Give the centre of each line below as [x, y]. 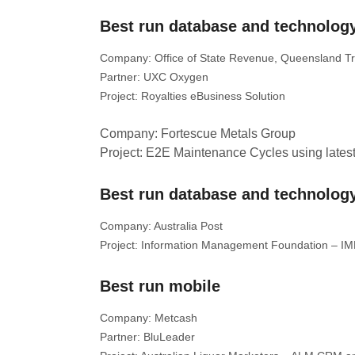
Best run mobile [160, 286]
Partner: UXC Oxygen [154, 77]
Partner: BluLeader [147, 337]
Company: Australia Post [161, 226]
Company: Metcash [149, 318]
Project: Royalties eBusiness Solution [193, 96]
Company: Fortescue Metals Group [198, 134]
